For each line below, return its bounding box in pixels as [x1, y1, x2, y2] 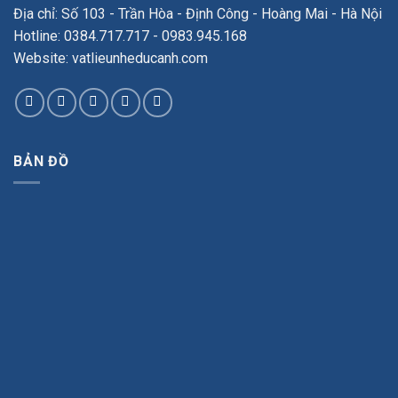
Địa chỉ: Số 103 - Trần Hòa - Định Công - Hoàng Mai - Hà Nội [13, 4, 382, 22]
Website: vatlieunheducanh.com [13, 49, 208, 67]
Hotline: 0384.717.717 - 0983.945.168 [13, 27, 247, 44]
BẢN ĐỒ [13, 152, 69, 170]
